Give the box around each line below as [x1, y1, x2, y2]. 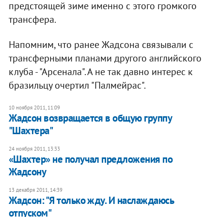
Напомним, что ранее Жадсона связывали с [8, 38, 193, 51]
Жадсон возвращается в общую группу [8, 111, 172, 125]
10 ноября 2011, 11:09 [8, 104, 60, 111]
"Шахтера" [8, 124, 53, 138]
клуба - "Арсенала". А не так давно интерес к [8, 65, 193, 78]
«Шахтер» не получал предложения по [8, 153, 173, 166]
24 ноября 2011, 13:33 [8, 145, 60, 153]
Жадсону [8, 165, 46, 179]
